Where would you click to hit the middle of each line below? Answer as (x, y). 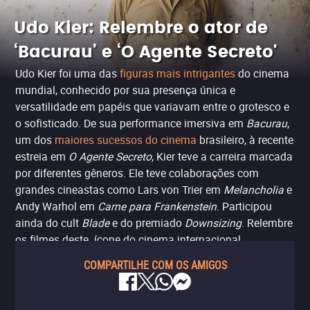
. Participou (244, 206)
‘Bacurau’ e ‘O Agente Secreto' (145, 53)
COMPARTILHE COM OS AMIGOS (155, 265)
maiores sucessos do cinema (126, 140)
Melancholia (254, 190)
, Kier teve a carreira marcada (222, 156)
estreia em (42, 156)
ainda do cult (48, 223)
